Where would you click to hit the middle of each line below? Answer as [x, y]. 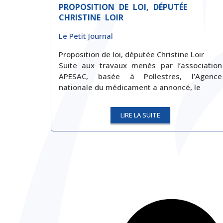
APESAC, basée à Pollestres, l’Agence [140, 76]
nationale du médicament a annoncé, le [130, 87]
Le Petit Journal [86, 36]
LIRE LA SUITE [140, 115]
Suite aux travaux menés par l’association [140, 65]
